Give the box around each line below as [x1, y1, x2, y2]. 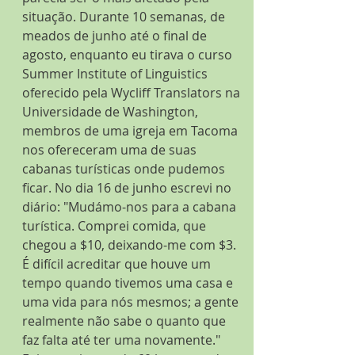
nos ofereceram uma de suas [22, 141, 200, 158]
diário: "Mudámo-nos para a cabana [22, 198, 239, 216]
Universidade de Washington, [22, 103, 201, 120]
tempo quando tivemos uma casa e [22, 274, 236, 292]
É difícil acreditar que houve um [22, 255, 214, 273]
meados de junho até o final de [22, 27, 210, 44]
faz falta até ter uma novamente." [22, 331, 220, 349]
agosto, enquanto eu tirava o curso [22, 46, 235, 63]
